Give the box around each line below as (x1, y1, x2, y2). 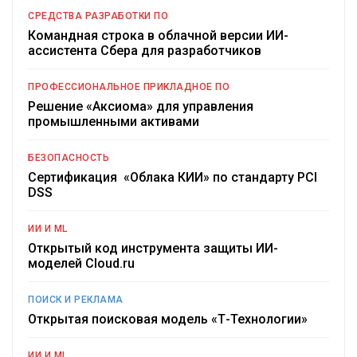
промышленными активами (28, 114, 199, 130)
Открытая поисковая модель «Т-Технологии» (28, 312, 308, 328)
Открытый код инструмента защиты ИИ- (28, 241, 278, 257)
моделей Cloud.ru (28, 256, 135, 272)
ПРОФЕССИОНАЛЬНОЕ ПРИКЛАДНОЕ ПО (28, 81, 229, 93)
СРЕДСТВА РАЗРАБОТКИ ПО (28, 10, 168, 22)
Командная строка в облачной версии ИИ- (28, 28, 288, 44)
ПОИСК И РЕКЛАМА (28, 294, 124, 306)
